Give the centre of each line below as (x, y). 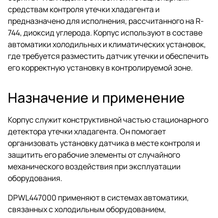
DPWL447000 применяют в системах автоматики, (98, 197)
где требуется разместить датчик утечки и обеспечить (108, 56)
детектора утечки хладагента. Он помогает (87, 131)
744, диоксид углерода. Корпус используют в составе (105, 32)
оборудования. (35, 178)
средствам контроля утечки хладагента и (84, 9)
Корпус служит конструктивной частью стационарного (108, 119)
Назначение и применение (96, 97)
